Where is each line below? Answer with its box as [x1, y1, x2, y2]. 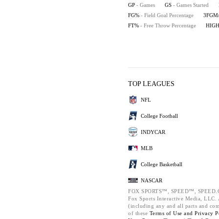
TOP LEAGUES [128, 80, 175, 88]
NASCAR [141, 177, 162, 183]
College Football [141, 112, 178, 119]
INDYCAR [141, 129, 165, 135]
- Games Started [173, 2, 209, 8]
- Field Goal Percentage [141, 12, 194, 18]
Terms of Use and [149, 210, 195, 216]
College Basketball [141, 161, 182, 167]
